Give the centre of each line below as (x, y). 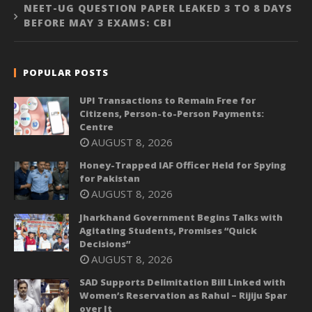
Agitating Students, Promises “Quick (168, 230)
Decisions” (105, 243)
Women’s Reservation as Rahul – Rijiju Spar (183, 295)
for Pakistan (110, 179)
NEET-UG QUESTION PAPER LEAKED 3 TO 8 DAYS (158, 8)
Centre (96, 127)
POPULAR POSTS (66, 73)
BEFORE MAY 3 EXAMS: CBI (98, 23)
